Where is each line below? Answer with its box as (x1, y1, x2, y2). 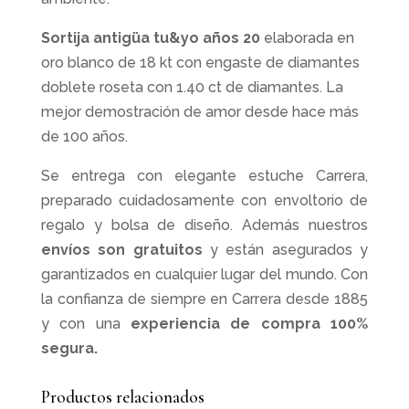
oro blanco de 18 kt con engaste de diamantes (40, 53, 360, 71)
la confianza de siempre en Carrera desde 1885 (40, 289, 369, 308)
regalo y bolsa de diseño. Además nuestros (40, 215, 369, 234)
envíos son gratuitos (40, 240, 203, 258)
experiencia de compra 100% (131, 314, 369, 332)
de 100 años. (40, 127, 128, 145)
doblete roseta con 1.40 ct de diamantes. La (40, 78, 343, 96)
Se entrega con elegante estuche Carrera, (40, 166, 369, 184)
